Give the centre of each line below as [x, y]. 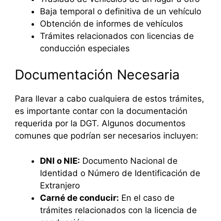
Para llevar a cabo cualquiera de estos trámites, [110, 99]
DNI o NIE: [60, 161]
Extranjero [60, 185]
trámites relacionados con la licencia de [118, 210]
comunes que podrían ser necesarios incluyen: [107, 136]
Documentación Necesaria [97, 75]
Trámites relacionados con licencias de [117, 36]
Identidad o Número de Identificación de [120, 173]
